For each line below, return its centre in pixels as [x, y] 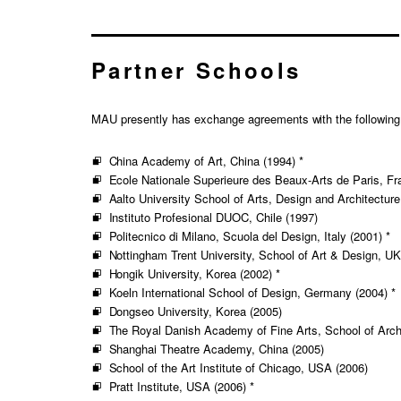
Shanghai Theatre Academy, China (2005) [217, 348]
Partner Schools [196, 69]
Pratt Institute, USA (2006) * [182, 386]
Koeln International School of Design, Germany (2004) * [252, 292]
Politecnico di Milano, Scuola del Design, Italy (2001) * [249, 235]
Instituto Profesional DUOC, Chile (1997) [213, 217]
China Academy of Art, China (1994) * [206, 160]
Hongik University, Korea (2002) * [195, 273]
